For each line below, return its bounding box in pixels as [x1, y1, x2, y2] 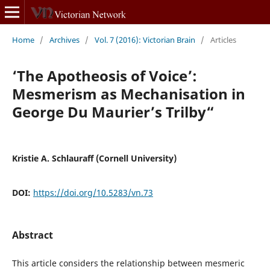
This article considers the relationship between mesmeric [11, 257, 245, 269]
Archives [49, 34, 80, 45]
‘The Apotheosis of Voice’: [11, 65, 197, 86]
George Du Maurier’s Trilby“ [11, 101, 215, 122]
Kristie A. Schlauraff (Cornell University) [11, 152, 177, 164]
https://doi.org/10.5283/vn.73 [33, 186, 153, 198]
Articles [210, 34, 236, 45]
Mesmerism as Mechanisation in [11, 83, 245, 104]
